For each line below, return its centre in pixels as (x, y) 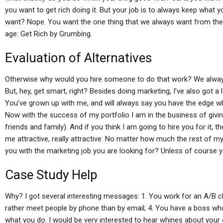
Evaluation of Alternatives (78, 58)
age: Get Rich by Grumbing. (49, 34)
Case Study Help (51, 175)
